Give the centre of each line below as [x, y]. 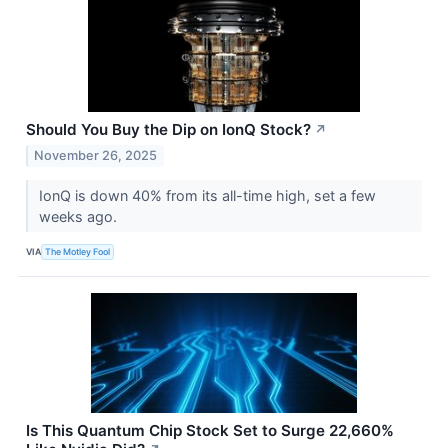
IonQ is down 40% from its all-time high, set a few [207, 195]
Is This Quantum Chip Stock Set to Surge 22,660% [210, 430]
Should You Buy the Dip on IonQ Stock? [168, 129]
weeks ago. [79, 216]
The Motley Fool [78, 252]
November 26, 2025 [96, 155]
